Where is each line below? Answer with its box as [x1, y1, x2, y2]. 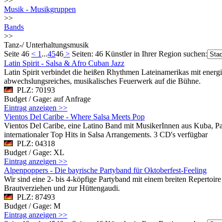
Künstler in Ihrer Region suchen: [105, 50, 207, 58]
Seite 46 [4, 50, 31, 58]
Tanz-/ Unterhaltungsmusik [4, 41, 89, 49]
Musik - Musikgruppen [4, 5, 76, 13]
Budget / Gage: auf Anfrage [4, 95, 93, 103]
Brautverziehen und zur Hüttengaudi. [4, 184, 120, 192]
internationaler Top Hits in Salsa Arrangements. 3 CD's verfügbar [4, 130, 208, 139]
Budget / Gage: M [4, 202, 62, 210]
